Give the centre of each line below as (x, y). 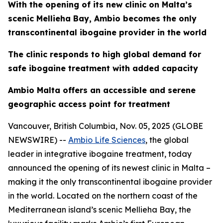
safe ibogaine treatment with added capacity (103, 68)
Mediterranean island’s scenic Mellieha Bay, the (100, 210)
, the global (167, 140)
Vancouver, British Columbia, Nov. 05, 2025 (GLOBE (106, 126)
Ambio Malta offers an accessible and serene (102, 90)
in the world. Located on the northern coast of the (103, 196)
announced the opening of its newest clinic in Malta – (109, 168)
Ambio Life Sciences (107, 140)
